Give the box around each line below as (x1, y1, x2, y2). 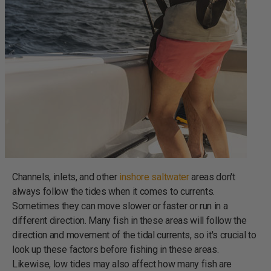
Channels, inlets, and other (12, 171, 120, 183)
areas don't (189, 171, 235, 183)
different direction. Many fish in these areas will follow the (12, 214, 247, 226)
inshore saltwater (119, 171, 189, 183)
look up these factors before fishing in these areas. (12, 243, 219, 255)
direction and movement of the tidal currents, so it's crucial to (12, 229, 256, 241)
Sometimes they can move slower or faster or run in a (12, 200, 228, 212)
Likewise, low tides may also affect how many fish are (12, 258, 232, 270)
